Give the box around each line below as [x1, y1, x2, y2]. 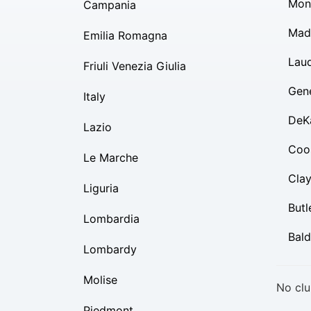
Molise [83, 273, 117, 287]
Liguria [83, 181, 119, 195]
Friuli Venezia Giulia [83, 59, 186, 73]
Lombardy [83, 242, 137, 256]
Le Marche [83, 151, 138, 165]
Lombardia [83, 212, 140, 226]
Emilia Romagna [83, 28, 167, 42]
